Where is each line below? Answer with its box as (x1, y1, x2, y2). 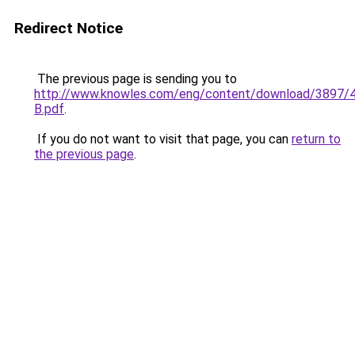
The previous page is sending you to (34, 71, 237, 86)
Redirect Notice (14, 19, 123, 37)
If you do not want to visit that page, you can (34, 132, 292, 147)
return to (292, 132, 341, 147)
